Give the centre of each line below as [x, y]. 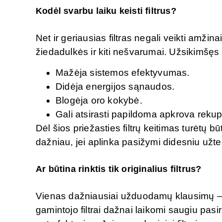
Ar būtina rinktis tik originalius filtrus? [119, 169]
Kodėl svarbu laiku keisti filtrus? [106, 11]
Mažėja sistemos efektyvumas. [124, 73]
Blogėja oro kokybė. [100, 101]
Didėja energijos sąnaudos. [116, 87]
